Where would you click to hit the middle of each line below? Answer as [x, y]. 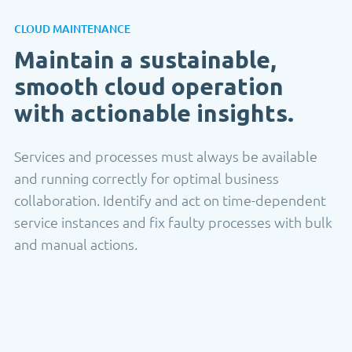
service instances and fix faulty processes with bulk [173, 222]
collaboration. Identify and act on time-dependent [170, 200]
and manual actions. [76, 244]
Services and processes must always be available [166, 156]
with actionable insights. [154, 113]
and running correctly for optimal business [147, 178]
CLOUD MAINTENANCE [72, 28]
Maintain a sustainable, [145, 59]
